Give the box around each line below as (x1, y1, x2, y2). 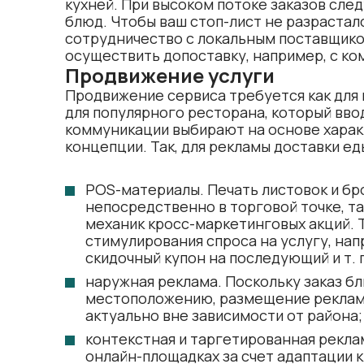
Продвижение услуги (65, 62, 275, 89)
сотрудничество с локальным (65, 28, 279, 48)
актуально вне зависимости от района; (85, 305, 362, 325)
